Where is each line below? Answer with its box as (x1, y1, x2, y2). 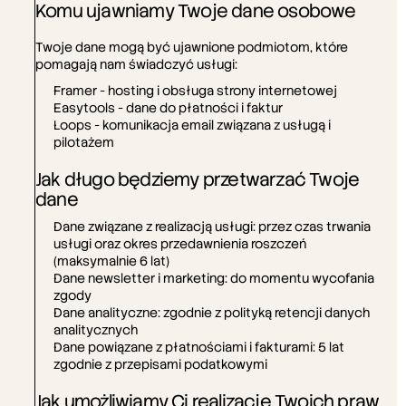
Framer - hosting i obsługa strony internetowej (53, 82, 337, 99)
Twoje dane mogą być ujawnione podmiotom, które (35, 39, 348, 55)
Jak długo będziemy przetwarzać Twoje (35, 168, 360, 191)
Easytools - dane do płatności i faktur (53, 100, 283, 116)
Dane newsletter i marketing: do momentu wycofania (53, 270, 374, 286)
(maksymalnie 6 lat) (53, 253, 169, 269)
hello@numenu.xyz (18, 127, 130, 144)
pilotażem (53, 134, 114, 150)
